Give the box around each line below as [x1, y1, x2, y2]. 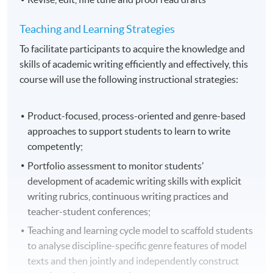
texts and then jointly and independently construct [27, 255, 239, 267]
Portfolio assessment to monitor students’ [27, 160, 204, 171]
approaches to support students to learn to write [27, 126, 231, 137]
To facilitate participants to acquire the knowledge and [19, 43, 246, 55]
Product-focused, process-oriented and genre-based [27, 110, 246, 122]
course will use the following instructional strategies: [19, 74, 239, 85]
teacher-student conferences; [27, 205, 151, 217]
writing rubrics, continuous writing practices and [27, 190, 229, 202]
